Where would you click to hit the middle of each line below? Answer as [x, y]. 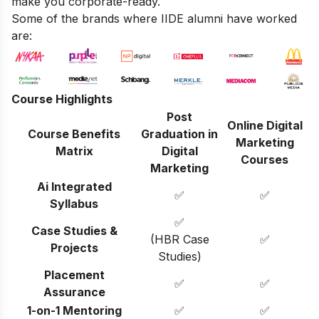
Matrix [74, 151]
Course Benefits [74, 134]
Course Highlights [62, 99]
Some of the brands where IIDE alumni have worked [154, 18]
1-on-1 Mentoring [74, 310]
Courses [265, 159]
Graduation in [179, 134]
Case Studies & [74, 230]
